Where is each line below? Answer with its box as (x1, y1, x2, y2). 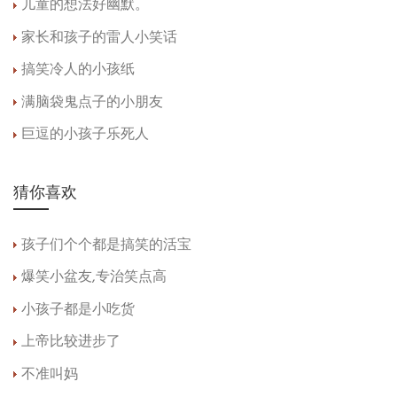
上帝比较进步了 (21, 331, 121, 354)
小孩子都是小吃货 (21, 298, 135, 322)
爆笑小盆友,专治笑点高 (21, 266, 167, 290)
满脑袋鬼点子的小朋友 (21, 90, 163, 114)
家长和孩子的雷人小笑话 (21, 26, 177, 50)
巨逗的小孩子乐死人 (21, 123, 149, 147)
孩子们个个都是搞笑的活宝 (21, 233, 191, 257)
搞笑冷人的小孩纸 (21, 58, 135, 82)
